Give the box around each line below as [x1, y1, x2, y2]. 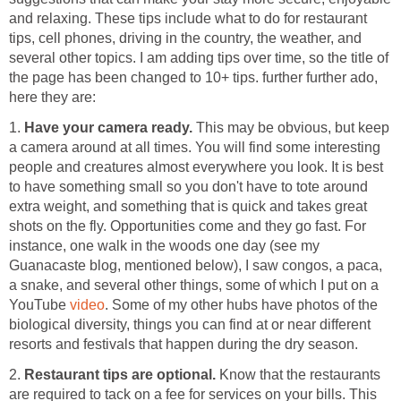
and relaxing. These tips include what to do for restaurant [9, 10, 367, 26]
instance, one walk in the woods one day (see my [9, 237, 320, 253]
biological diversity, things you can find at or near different [9, 316, 371, 332]
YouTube [9, 296, 70, 312]
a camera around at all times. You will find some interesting [9, 139, 380, 155]
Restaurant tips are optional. [24, 366, 219, 382]
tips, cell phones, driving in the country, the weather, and [9, 30, 362, 46]
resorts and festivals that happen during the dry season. [9, 336, 358, 352]
